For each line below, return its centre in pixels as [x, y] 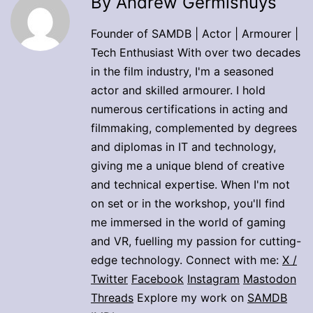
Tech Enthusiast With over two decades [196, 52]
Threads [112, 297]
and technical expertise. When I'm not [190, 184]
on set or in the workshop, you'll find [188, 203]
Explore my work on [190, 297]
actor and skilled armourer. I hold [178, 90]
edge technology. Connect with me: [187, 260]
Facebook [158, 278]
